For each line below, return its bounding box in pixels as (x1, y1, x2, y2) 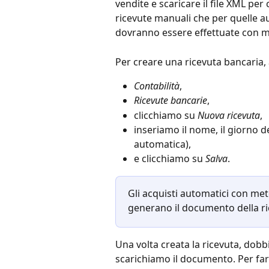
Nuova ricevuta (198, 108, 260, 122)
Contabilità (134, 79, 180, 92)
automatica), (134, 138, 191, 151)
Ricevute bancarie (134, 94, 207, 107)
